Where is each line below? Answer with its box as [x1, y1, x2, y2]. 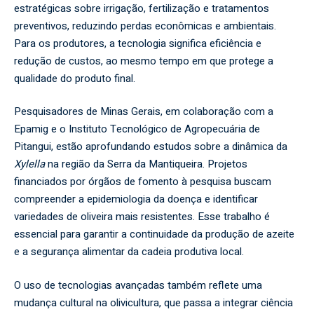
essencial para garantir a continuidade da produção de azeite [14, 226, 294, 242]
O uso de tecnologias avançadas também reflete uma [14, 277, 262, 293]
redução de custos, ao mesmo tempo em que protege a [14, 53, 273, 69]
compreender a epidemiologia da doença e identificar [14, 191, 258, 207]
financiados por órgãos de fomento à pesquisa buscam [14, 174, 271, 189]
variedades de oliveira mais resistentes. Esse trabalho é [14, 209, 270, 224]
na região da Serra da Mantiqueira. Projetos [45, 156, 247, 172]
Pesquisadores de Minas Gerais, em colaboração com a [14, 104, 273, 119]
